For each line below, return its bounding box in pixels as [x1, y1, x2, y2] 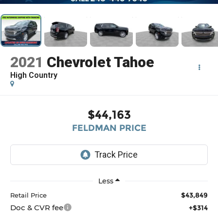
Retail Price [10, 191, 47, 199]
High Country [10, 71, 58, 80]
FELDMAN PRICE [72, 122, 146, 133]
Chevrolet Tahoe [47, 54, 155, 71]
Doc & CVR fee [10, 202, 64, 212]
